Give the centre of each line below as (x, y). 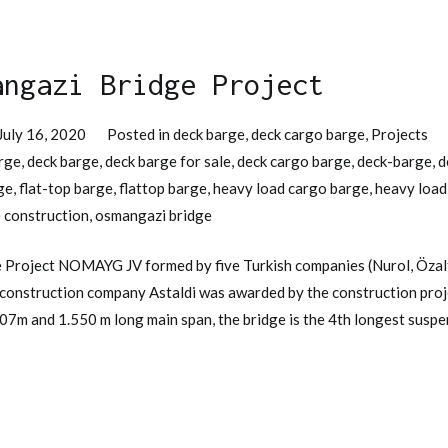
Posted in (140, 134)
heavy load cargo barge (291, 188)
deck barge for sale (168, 161)
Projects (400, 134)
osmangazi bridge (153, 215)
